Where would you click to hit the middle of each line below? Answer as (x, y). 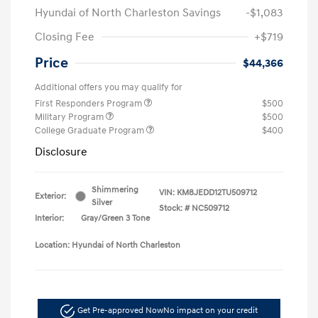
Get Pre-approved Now (120, 311)
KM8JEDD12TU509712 (217, 192)
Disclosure (61, 152)
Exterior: (50, 196)
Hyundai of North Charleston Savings (128, 12)
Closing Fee (65, 37)
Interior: (49, 218)
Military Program (70, 117)
